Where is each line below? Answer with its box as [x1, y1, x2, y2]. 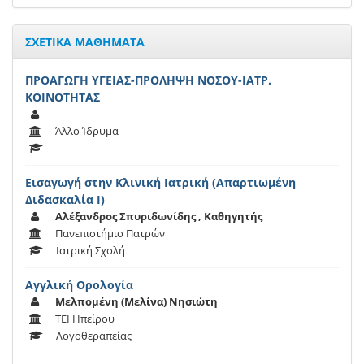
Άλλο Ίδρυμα [55, 123, 119, 139]
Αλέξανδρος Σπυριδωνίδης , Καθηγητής [55, 209, 262, 224]
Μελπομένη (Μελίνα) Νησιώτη [55, 294, 218, 310]
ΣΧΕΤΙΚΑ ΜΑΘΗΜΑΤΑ [25, 34, 145, 50]
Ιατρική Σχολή [56, 243, 125, 258]
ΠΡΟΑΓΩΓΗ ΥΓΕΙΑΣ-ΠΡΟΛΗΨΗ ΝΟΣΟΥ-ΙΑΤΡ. [25, 72, 271, 89]
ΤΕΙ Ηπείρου [55, 311, 115, 327]
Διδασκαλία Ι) [25, 192, 105, 208]
